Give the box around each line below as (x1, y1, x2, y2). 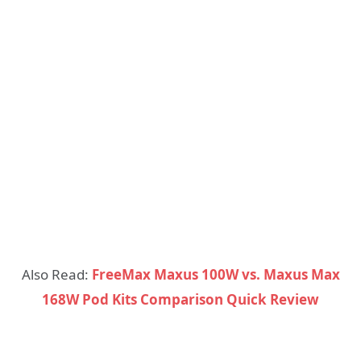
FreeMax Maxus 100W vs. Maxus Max (91, 265, 340, 284)
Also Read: (21, 265, 92, 284)
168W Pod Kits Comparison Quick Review (42, 290, 319, 309)
